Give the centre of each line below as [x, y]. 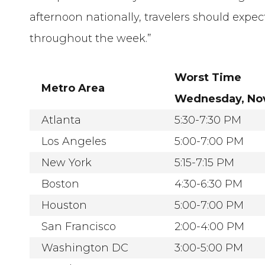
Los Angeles [74, 141]
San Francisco [79, 226]
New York [67, 162]
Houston [64, 205]
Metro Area [73, 88]
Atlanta [62, 120]
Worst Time [208, 77]
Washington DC [85, 248]
